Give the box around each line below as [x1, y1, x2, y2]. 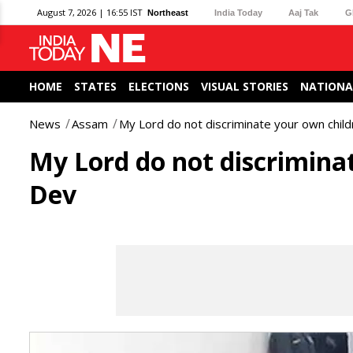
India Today [214, 7, 263, 17]
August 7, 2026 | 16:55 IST [37, 6, 143, 18]
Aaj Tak [288, 7, 319, 17]
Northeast [147, 7, 188, 17]
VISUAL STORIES [201, 79, 288, 94]
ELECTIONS [128, 79, 189, 94]
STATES [74, 79, 117, 94]
